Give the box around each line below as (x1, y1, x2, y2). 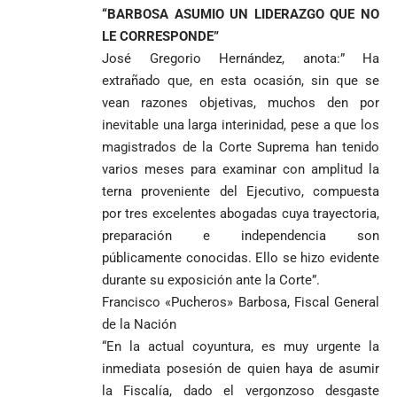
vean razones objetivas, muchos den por (102, 95, 379, 112)
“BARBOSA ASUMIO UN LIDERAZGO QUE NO (102, 6, 379, 23)
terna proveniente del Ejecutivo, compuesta (102, 183, 379, 200)
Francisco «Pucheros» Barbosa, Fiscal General (102, 294, 379, 311)
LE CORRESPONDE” (102, 28, 219, 45)
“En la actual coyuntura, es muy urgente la (102, 339, 379, 355)
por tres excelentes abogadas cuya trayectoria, (102, 206, 379, 222)
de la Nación (102, 316, 176, 333)
